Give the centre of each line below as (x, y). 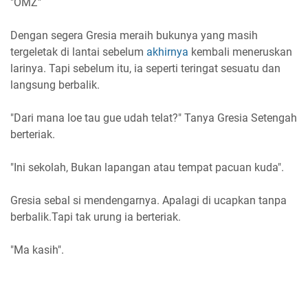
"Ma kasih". (37, 250)
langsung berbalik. (55, 85)
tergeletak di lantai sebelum (78, 52)
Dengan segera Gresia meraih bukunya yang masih (134, 35)
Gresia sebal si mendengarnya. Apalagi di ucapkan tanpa (148, 200)
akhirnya (167, 52)
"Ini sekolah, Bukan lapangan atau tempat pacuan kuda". (147, 167)
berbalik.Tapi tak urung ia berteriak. (96, 217)
